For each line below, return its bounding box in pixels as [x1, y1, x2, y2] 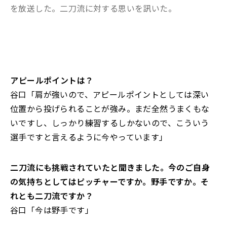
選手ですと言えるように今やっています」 [10, 131, 168, 143]
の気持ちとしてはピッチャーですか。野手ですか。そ [10, 175, 209, 187]
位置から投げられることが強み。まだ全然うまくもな [10, 102, 210, 115]
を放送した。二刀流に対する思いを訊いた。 [10, 2, 176, 14]
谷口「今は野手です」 [10, 204, 93, 216]
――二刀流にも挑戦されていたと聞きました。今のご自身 [10, 161, 210, 173]
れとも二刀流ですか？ [10, 190, 93, 202]
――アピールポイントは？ [10, 74, 94, 86]
